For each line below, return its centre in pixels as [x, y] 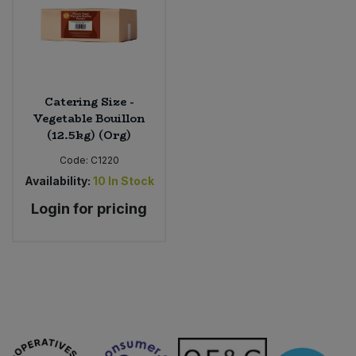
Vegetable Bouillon [89, 119]
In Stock [131, 181]
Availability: [57, 181]
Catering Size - [89, 102]
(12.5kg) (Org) [89, 135]
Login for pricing [89, 209]
